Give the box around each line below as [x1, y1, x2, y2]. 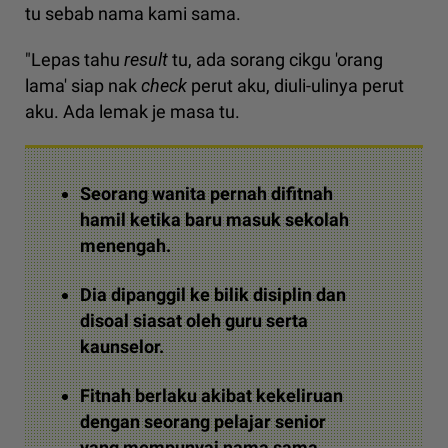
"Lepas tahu [25, 49, 124, 71]
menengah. [80, 235, 171, 257]
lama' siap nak [25, 75, 141, 97]
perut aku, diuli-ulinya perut [191, 75, 404, 97]
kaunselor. [80, 336, 164, 358]
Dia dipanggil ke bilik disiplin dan [80, 284, 346, 306]
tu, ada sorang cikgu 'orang [172, 49, 383, 71]
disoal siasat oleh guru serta [80, 310, 308, 332]
